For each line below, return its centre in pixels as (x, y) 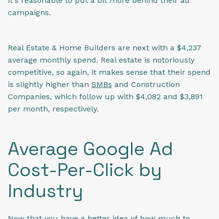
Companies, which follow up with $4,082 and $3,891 (105, 97)
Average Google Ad (90, 148)
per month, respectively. (55, 109)
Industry (45, 190)
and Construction (146, 85)
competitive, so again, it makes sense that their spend (109, 72)
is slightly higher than (50, 85)
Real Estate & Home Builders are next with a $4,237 (105, 48)
